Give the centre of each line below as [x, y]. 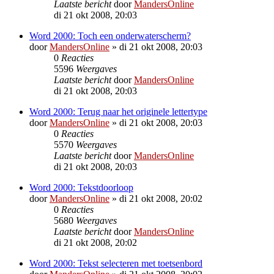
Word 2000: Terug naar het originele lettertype [118, 111]
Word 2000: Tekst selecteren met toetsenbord [116, 263]
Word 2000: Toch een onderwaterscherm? [110, 35]
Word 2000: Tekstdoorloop [81, 187]
